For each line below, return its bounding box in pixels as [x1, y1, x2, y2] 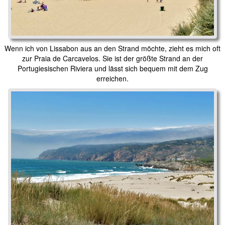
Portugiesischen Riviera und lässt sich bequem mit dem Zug [17, 63, 208, 74]
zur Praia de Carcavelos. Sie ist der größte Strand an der [22, 53, 203, 64]
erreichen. [96, 73, 129, 84]
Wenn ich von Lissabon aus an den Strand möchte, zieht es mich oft [5, 43, 220, 54]
